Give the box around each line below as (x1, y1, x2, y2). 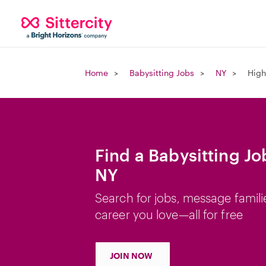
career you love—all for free (95, 207, 243, 221)
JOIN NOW (110, 251, 153, 261)
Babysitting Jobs (129, 68, 194, 78)
